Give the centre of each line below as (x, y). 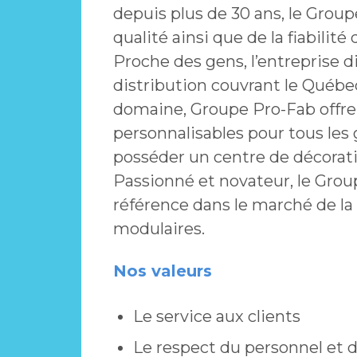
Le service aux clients (217, 317)
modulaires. (159, 229)
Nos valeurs (163, 271)
